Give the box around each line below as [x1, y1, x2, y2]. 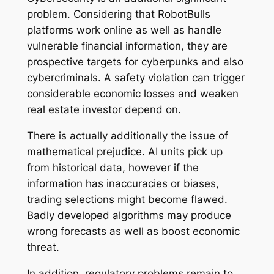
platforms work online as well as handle [26, 24, 221, 37]
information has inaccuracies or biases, [26, 177, 219, 190]
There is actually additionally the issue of [26, 130, 228, 143]
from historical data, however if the [26, 161, 199, 174]
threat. [26, 241, 59, 254]
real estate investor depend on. [26, 103, 181, 116]
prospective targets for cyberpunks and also [26, 56, 243, 68]
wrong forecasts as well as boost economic [26, 225, 240, 238]
